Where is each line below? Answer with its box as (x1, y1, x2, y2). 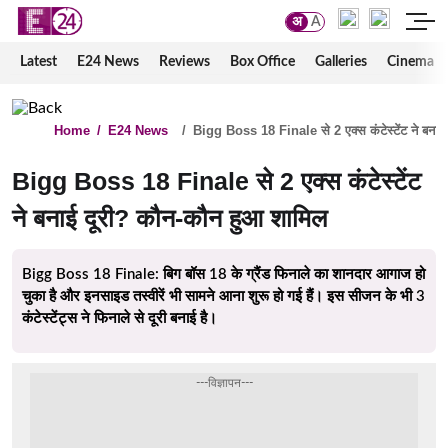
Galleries (315, 55, 367, 69)
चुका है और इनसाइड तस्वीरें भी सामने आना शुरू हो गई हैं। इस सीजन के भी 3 (22, 289, 425, 305)
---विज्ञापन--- (195, 377, 253, 390)
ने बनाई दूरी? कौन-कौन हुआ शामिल (12, 204, 327, 233)
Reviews (159, 55, 210, 69)
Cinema (387, 55, 434, 69)
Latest (20, 55, 57, 69)
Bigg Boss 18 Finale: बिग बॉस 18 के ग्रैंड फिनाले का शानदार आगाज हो (22, 267, 425, 283)
